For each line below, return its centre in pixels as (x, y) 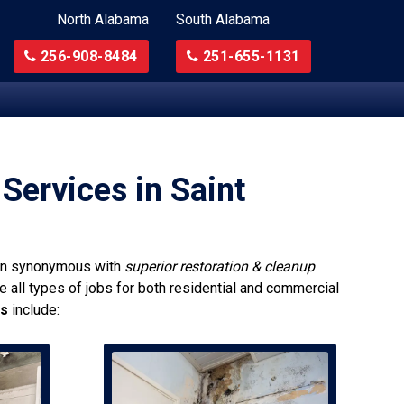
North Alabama (102, 19)
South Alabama (222, 19)
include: (34, 310)
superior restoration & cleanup (220, 266)
